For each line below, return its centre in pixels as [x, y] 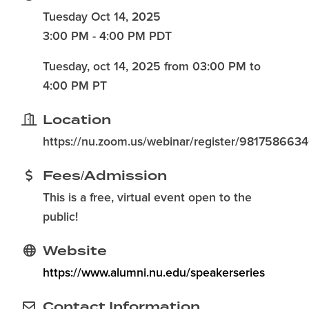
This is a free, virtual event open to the [147, 198]
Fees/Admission [105, 176]
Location [77, 120]
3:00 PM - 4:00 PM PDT [107, 37]
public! [60, 217]
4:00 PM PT [75, 86]
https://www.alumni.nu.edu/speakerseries [154, 273]
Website [75, 251]
